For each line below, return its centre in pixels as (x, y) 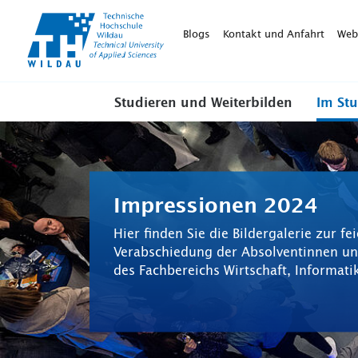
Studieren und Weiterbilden (203, 103)
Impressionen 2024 (216, 206)
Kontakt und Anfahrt (274, 34)
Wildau (181, 31)
